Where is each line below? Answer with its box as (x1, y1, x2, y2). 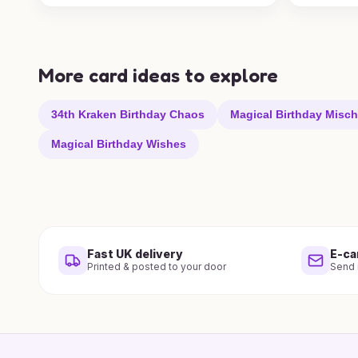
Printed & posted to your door (87, 260, 226, 272)
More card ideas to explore (38, 63, 278, 87)
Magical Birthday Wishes (51, 137, 186, 150)
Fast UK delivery (87, 246, 183, 261)
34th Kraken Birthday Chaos (51, 107, 205, 121)
